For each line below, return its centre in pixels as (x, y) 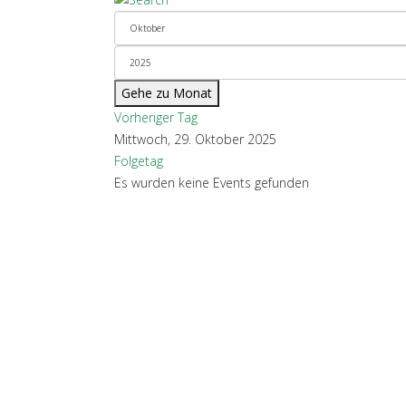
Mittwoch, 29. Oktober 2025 (195, 139)
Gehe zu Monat (167, 93)
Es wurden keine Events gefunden (212, 183)
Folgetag (139, 161)
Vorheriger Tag (156, 117)
